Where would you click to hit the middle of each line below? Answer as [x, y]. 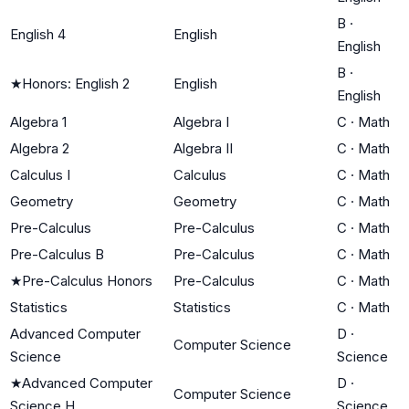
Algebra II [203, 148]
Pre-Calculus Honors [87, 280]
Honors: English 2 [76, 83]
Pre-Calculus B [57, 254]
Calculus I [40, 174]
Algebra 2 [40, 148]
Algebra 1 [38, 121]
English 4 [38, 34]
